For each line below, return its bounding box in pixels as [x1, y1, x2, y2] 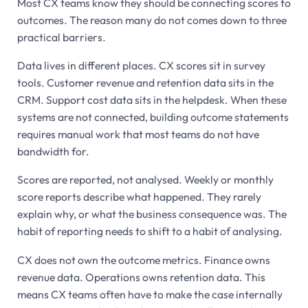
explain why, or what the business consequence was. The [16, 207, 287, 221]
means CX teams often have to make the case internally [16, 287, 283, 301]
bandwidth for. [16, 144, 89, 159]
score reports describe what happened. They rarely [16, 190, 261, 204]
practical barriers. [16, 30, 106, 45]
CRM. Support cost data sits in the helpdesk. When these [16, 93, 287, 107]
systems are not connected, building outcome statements [16, 110, 289, 124]
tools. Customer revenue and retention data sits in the [16, 76, 274, 90]
